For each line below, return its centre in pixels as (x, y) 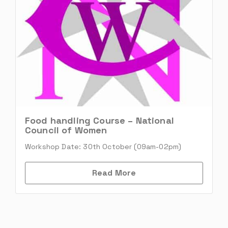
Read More (114, 173)
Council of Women (66, 130)
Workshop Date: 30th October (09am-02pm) (103, 147)
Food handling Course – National (99, 121)
